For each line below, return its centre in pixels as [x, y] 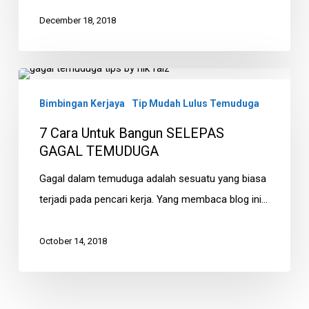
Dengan [34, 23]
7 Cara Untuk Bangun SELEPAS [131, 133]
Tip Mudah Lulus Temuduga [195, 103]
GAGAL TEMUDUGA [99, 151]
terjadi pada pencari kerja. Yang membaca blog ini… [153, 199]
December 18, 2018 [77, 21]
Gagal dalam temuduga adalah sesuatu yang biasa [152, 179]
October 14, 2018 [73, 241]
